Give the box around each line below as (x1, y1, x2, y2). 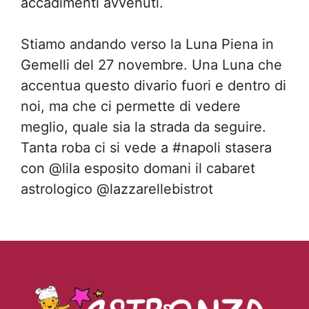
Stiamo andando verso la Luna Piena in (21, 36, 274, 52)
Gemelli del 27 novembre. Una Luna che (21, 57, 282, 73)
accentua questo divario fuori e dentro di (21, 77, 286, 94)
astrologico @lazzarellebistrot (21, 181, 213, 197)
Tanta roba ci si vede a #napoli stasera (21, 139, 272, 156)
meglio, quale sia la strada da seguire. (21, 119, 266, 135)
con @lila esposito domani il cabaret (21, 160, 255, 177)
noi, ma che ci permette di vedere (21, 98, 241, 114)
